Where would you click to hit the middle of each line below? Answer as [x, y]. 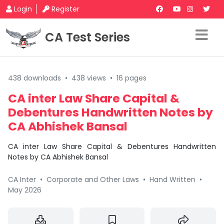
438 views [89, 78]
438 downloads [34, 78]
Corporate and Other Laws [93, 179]
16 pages [131, 78]
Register [65, 9]
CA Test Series [87, 37]
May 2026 [25, 190]
